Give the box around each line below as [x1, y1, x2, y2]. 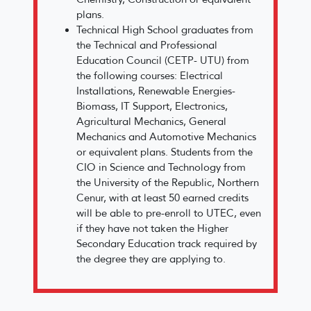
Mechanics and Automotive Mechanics [76, 130, 256, 143]
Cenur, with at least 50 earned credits [76, 191, 249, 204]
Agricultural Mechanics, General [76, 115, 226, 128]
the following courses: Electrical [76, 69, 223, 82]
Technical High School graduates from [76, 23, 253, 36]
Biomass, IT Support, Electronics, [76, 99, 228, 112]
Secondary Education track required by [76, 237, 257, 250]
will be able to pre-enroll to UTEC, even [76, 206, 261, 219]
